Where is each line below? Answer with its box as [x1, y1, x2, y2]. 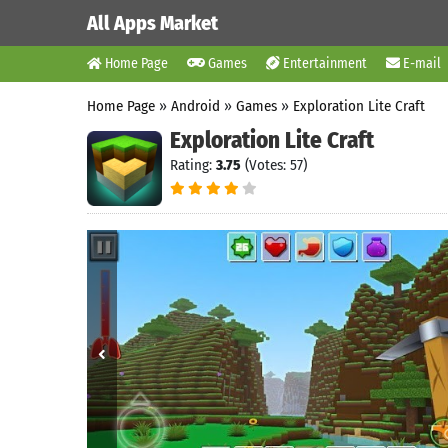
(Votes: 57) [241, 156, 307, 174]
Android [171, 97, 220, 115]
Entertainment [280, 55, 367, 72]
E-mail [400, 55, 441, 72]
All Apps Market [87, 11, 218, 35]
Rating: [170, 156, 216, 174]
